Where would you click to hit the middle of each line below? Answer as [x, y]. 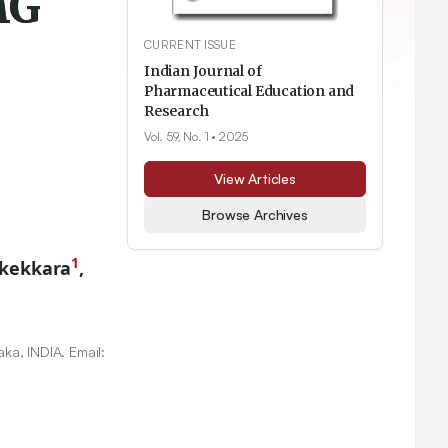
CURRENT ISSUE [190, 45]
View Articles [255, 179]
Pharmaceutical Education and [249, 91]
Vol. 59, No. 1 [176, 137]
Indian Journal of [203, 71]
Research [176, 111]
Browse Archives [255, 215]
